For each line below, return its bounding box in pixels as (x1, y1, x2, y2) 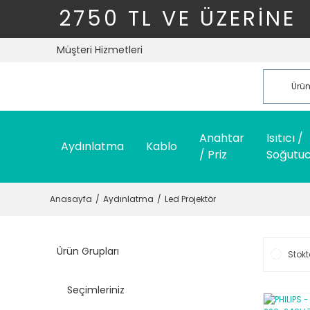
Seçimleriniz (67, 283, 125, 297)
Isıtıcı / (266, 130, 303, 146)
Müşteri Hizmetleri (57, 43, 143, 57)
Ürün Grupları (57, 244, 119, 258)
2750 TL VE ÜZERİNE (58, 4, 304, 33)
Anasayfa (50, 193, 92, 205)
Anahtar (199, 130, 244, 146)
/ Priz (199, 147, 227, 163)
